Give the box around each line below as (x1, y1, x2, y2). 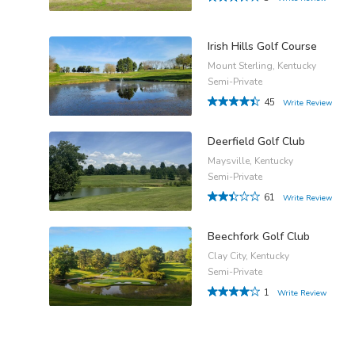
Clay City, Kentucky (208, 250, 289, 263)
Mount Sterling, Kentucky (208, 59, 316, 73)
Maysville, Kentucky (208, 155, 293, 168)
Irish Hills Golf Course (208, 39, 317, 55)
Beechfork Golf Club (208, 229, 310, 245)
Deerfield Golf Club (208, 134, 305, 150)
